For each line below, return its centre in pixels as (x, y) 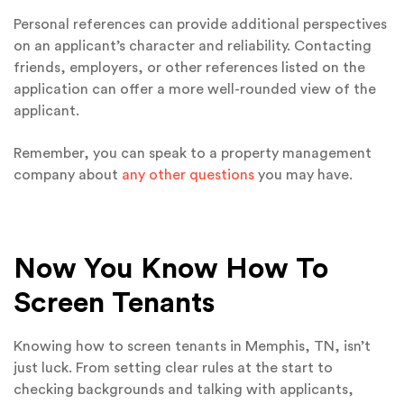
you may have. (303, 174)
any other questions (188, 174)
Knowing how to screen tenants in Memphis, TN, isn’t (192, 347)
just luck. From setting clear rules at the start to (173, 368)
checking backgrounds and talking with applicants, (184, 390)
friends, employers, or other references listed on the (189, 68)
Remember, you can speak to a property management (193, 153)
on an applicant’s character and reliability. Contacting (193, 46)
